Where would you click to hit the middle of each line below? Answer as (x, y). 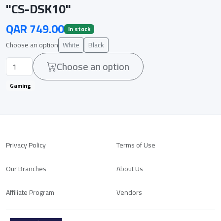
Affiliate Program (30, 192)
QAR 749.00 (35, 29)
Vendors (129, 192)
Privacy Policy (26, 145)
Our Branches (26, 168)
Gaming (20, 85)
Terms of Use (136, 145)
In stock (79, 29)
